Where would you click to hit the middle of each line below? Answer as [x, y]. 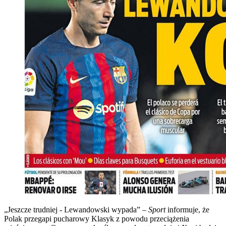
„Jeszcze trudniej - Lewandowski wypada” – [76, 209]
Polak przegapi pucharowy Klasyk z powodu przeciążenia [97, 218]
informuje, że [188, 209]
